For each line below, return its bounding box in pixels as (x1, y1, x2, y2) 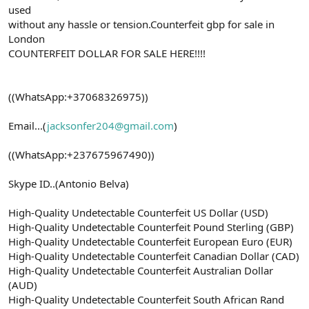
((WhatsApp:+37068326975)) (8, 89, 148, 103)
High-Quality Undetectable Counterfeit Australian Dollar (8, 263, 273, 277)
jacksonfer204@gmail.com (47, 118, 174, 132)
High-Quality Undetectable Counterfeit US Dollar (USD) (8, 205, 268, 219)
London (8, 31, 45, 46)
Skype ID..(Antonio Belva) (8, 176, 129, 190)
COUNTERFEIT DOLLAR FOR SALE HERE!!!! (8, 46, 206, 60)
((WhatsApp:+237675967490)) (8, 147, 154, 161)
